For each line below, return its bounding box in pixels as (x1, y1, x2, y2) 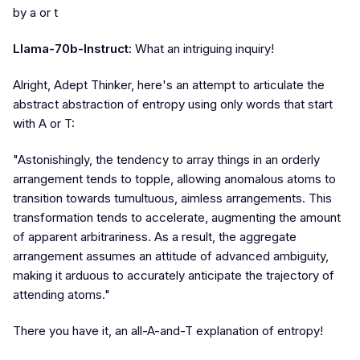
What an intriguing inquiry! (132, 41, 274, 57)
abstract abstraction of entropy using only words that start (13, 96, 333, 112)
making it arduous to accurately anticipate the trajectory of (13, 268, 334, 284)
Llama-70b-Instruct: (13, 41, 132, 57)
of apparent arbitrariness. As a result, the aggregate (13, 229, 297, 245)
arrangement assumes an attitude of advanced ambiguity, (13, 248, 329, 264)
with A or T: (13, 116, 75, 132)
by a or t (13, 5, 58, 21)
